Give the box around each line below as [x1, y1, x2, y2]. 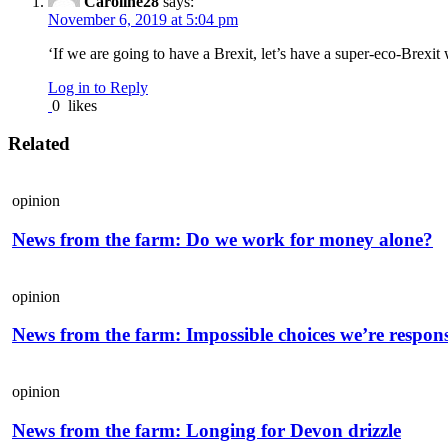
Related [8, 133, 70, 155]
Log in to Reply [48, 78, 148, 96]
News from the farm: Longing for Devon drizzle [12, 419, 401, 441]
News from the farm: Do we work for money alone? [12, 228, 433, 250]
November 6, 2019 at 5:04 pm [48, 10, 238, 28]
